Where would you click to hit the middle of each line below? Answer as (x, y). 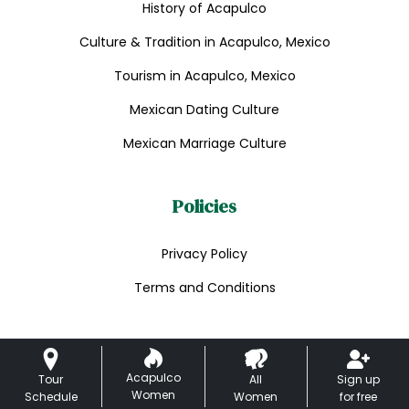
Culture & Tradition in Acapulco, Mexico (204, 42)
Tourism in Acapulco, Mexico (204, 76)
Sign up (358, 379)
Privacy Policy (204, 254)
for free (358, 397)
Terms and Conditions (204, 288)
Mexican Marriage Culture (204, 143)
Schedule (51, 397)
